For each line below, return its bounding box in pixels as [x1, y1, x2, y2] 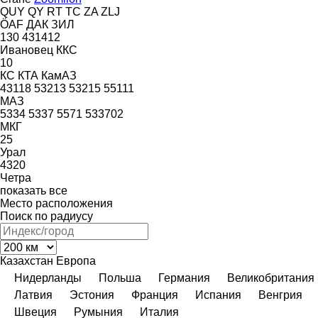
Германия [158, 271, 210, 284]
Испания [195, 288, 241, 301]
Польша [99, 271, 141, 284]
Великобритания [227, 271, 314, 284]
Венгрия [258, 288, 302, 301]
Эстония [70, 288, 114, 301]
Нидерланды [14, 271, 82, 284]
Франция [131, 288, 178, 301]
